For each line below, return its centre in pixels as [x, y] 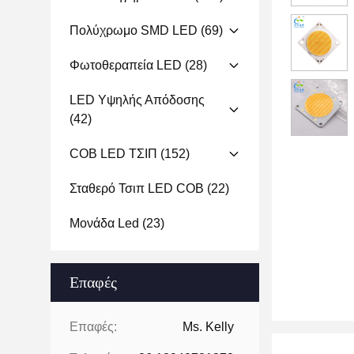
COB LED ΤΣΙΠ [113, 154]
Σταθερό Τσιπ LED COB [137, 188]
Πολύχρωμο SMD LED [134, 30]
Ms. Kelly [208, 327]
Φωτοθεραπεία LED [126, 65]
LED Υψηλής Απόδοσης [137, 100]
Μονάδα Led [104, 223]
